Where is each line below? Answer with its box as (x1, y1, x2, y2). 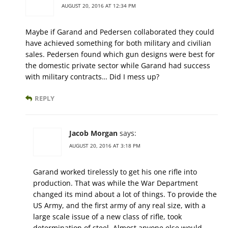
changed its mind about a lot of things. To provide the (33, 189, 217, 199)
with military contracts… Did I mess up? (25, 72, 159, 82)
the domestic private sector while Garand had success (25, 61, 210, 71)
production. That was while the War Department (33, 178, 198, 188)
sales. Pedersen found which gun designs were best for (25, 49, 215, 60)
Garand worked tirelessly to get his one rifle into (33, 167, 197, 177)
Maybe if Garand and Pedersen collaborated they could (25, 27, 214, 37)
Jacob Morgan (69, 128, 118, 138)
